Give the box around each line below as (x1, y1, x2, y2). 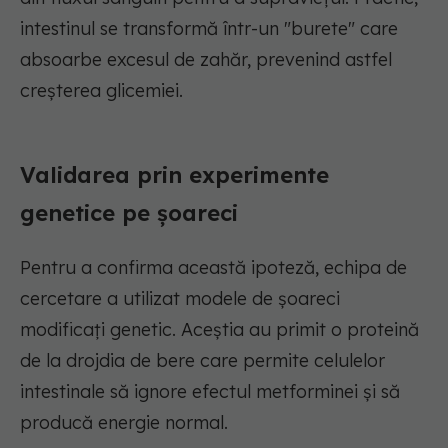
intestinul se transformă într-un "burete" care (20, 17, 398, 41)
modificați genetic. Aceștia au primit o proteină (20, 318, 419, 342)
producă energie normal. (20, 411, 228, 435)
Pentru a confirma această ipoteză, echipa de (20, 256, 407, 280)
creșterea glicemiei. (20, 79, 183, 103)
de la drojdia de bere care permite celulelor (20, 349, 385, 373)
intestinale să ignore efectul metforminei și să (20, 380, 400, 404)
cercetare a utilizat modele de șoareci (20, 287, 340, 311)
